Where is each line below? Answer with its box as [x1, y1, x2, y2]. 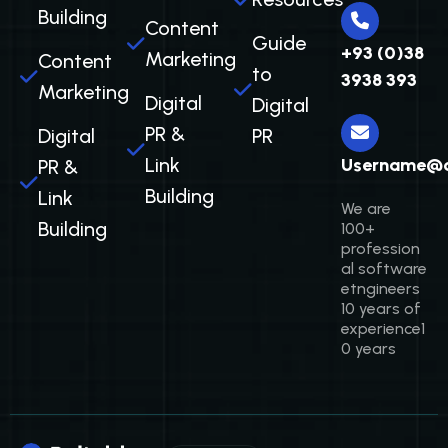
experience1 [341, 319, 425, 338]
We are [341, 199, 391, 218]
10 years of [341, 299, 421, 318]
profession [341, 239, 420, 258]
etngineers [341, 279, 420, 298]
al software [341, 259, 427, 278]
